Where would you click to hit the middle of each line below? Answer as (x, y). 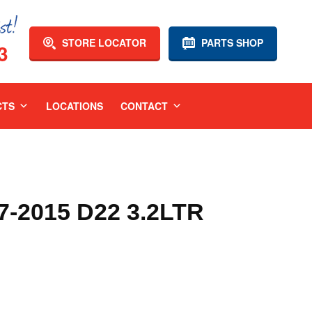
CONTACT (144, 106)
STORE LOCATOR (103, 42)
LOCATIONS (74, 106)
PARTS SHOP (231, 42)
